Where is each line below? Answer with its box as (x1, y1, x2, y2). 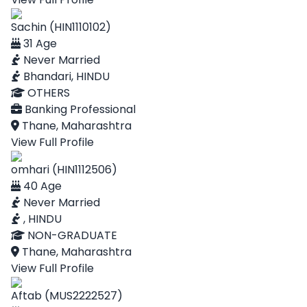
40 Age (21, 178, 62, 194)
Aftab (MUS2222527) (11, 288, 123, 304)
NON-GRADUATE (25, 228, 117, 243)
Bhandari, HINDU (21, 69, 110, 84)
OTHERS (25, 85, 70, 101)
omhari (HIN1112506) (11, 162, 117, 177)
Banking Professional (22, 101, 136, 117)
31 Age (21, 36, 57, 51)
